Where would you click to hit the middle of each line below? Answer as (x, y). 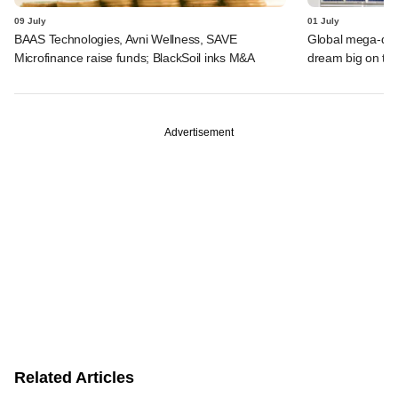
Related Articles (74, 377)
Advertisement (199, 132)
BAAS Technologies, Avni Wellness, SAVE (126, 39)
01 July (323, 20)
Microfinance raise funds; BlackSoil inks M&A (135, 57)
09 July (30, 20)
